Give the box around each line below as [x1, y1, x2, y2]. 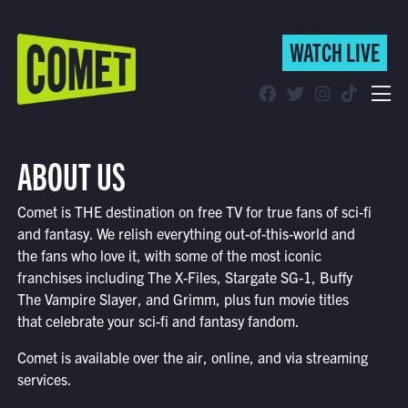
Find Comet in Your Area [65, 156, 254, 178]
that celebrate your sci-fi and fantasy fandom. [16, 311, 300, 330]
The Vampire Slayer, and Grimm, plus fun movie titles [16, 290, 349, 308]
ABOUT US [16, 152, 126, 198]
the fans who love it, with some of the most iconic [16, 246, 321, 264]
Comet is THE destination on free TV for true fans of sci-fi [16, 202, 372, 220]
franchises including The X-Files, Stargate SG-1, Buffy [16, 268, 352, 286]
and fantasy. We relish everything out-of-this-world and [16, 224, 355, 242]
